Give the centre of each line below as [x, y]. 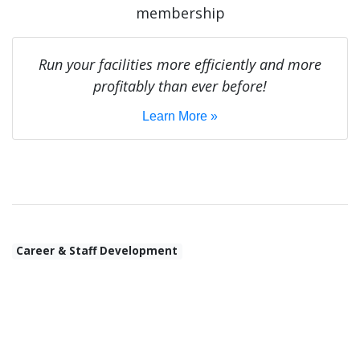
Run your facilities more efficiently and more [180, 65]
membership [180, 13]
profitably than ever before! [180, 86]
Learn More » [180, 117]
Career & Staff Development [97, 251]
